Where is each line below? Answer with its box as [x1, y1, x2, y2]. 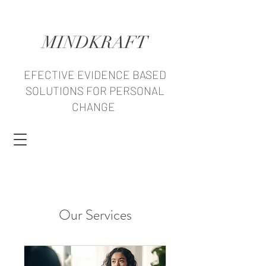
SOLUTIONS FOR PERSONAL [25, 84, 164, 97]
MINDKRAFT [42, 32, 148, 53]
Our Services [58, 205, 132, 225]
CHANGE [72, 100, 118, 113]
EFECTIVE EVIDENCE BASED [23, 68, 166, 81]
